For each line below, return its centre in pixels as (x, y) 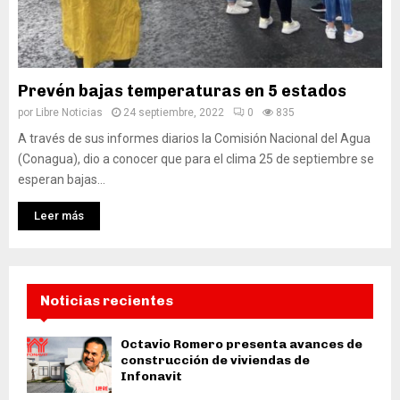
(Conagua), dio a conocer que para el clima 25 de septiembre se (196, 159)
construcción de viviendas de (215, 360)
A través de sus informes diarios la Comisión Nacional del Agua (194, 138)
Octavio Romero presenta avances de (242, 344)
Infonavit (151, 376)
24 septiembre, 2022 (174, 112)
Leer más (59, 216)
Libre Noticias (69, 112)
